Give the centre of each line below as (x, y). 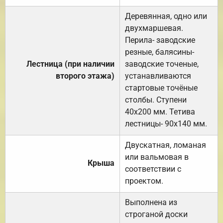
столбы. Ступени (156, 100)
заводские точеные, (162, 64)
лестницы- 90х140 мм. (166, 123)
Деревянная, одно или (166, 16)
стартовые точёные (161, 88)
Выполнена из (151, 202)
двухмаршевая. (154, 28)
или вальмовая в (157, 157)
